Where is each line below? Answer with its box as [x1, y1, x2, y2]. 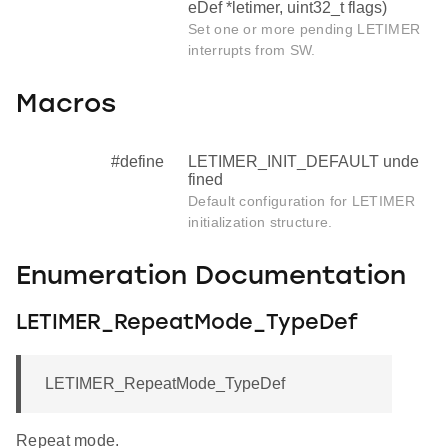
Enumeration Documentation [16, 264, 406, 292]
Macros [16, 92, 116, 120]
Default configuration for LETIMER [188, 192, 415, 209]
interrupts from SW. [188, 41, 316, 58]
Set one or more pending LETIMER [188, 20, 421, 37]
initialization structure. [188, 213, 333, 230]
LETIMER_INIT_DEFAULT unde [188, 152, 419, 170]
